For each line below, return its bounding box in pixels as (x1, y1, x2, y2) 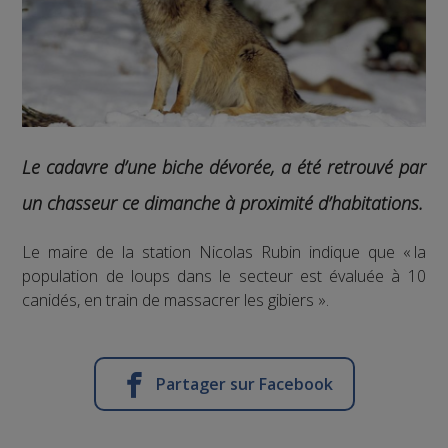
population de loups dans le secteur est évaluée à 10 (22, 264, 426, 287)
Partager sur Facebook (155, 372, 333, 395)
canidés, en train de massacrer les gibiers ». (22, 288, 330, 311)
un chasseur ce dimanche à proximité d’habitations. (22, 190, 424, 215)
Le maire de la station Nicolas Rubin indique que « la (22, 240, 426, 263)
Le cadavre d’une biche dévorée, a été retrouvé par (22, 154, 426, 179)
